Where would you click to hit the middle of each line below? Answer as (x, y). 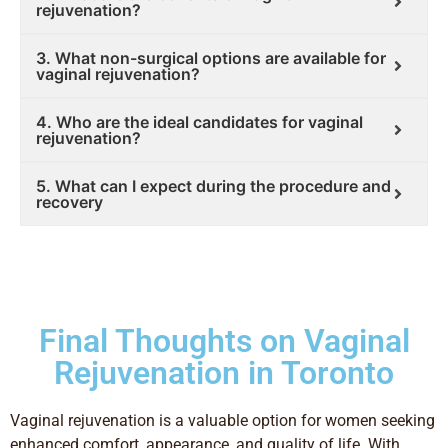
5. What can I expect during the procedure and (213, 186)
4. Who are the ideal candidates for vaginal (199, 122)
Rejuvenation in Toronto (224, 373)
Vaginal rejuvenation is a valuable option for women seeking (222, 421)
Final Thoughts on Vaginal (224, 341)
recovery (69, 202)
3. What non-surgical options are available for (211, 58)
